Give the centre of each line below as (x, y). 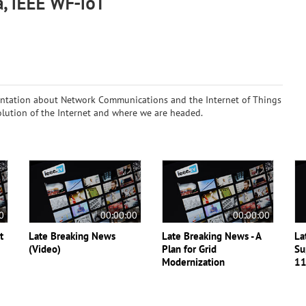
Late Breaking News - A (211, 236)
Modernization (193, 262)
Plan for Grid (189, 249)
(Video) (45, 249)
